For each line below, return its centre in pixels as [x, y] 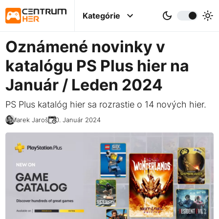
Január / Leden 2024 [84, 85]
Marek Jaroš [30, 120]
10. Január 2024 [77, 120]
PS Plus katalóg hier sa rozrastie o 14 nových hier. [106, 105]
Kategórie [102, 16]
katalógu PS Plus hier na [98, 66]
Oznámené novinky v [86, 47]
